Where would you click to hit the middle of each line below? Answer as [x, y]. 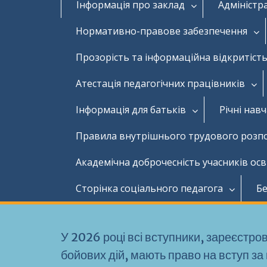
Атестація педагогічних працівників [160, 83]
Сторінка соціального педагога [149, 188]
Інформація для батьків [131, 109]
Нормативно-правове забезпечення [162, 31]
